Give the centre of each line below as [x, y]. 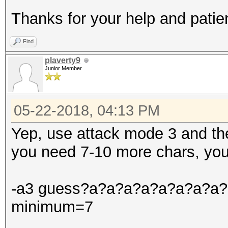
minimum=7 [52, 207]
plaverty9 [63, 60]
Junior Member [63, 68]
